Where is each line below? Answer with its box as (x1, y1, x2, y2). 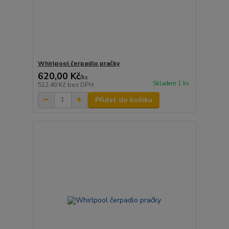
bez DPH (67, 80, 94, 89)
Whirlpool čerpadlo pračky (37, 59, 120, 67)
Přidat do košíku (95, 95, 152, 105)
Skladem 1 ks (152, 79, 189, 87)
